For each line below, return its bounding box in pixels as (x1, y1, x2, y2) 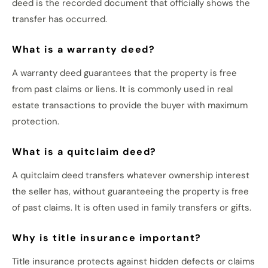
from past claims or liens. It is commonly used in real (12, 83, 233, 95)
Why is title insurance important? (12, 232, 202, 244)
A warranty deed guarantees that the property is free (12, 67, 237, 79)
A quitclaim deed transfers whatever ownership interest (12, 169, 249, 181)
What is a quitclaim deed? (12, 145, 157, 158)
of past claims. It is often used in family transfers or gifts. (12, 202, 251, 214)
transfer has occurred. (12, 13, 107, 25)
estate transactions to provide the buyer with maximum (12, 99, 248, 111)
